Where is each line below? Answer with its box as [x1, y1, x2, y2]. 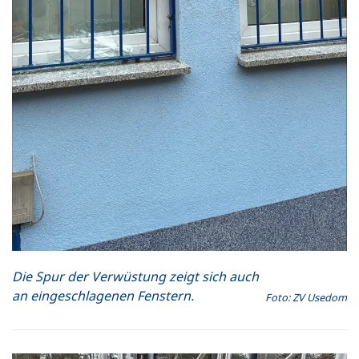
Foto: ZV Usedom [265, 289, 347, 305]
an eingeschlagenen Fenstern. [12, 286, 194, 305]
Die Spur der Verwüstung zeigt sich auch [12, 267, 259, 285]
